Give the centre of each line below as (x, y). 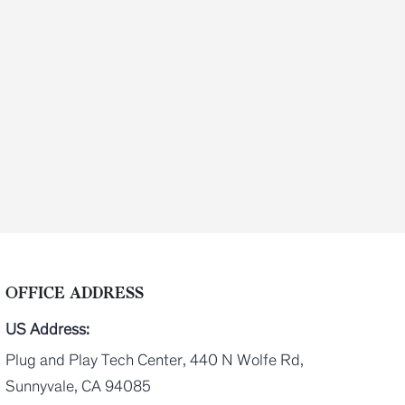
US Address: (47, 330)
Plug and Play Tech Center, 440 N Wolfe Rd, (155, 360)
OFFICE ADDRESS (75, 293)
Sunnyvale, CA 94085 (78, 386)
